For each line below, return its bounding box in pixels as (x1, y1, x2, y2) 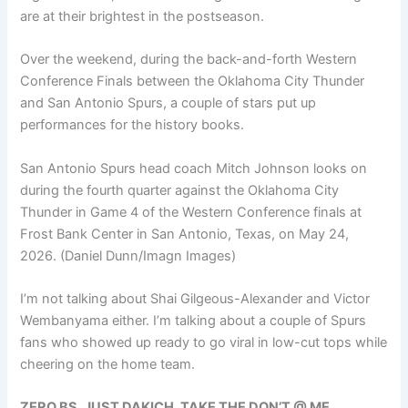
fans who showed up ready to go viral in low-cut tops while (20, 334, 388, 351)
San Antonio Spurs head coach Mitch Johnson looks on (20, 159, 368, 177)
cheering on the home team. (20, 356, 196, 372)
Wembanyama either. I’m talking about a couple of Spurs (20, 312, 367, 329)
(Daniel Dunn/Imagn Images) (60, 247, 237, 264)
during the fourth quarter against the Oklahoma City (20, 181, 340, 199)
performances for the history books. (20, 117, 245, 134)
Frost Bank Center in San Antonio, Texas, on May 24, (20, 225, 350, 242)
